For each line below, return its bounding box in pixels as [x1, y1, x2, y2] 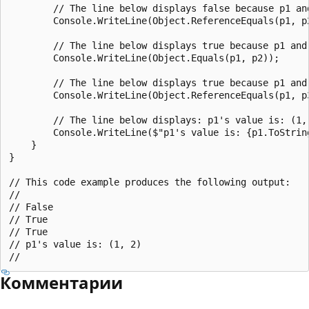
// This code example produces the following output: [9, 176, 290, 188]
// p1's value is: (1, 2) [9, 238, 141, 250]
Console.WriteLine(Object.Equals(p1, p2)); [9, 52, 279, 63]
